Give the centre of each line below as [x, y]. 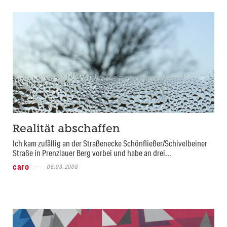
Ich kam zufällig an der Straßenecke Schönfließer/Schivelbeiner [110, 143]
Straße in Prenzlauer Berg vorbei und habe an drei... [92, 153]
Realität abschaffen [66, 129]
